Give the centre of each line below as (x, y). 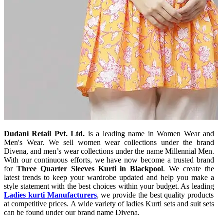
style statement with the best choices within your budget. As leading (109, 186)
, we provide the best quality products (155, 195)
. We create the (189, 168)
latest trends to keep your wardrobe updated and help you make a (109, 177)
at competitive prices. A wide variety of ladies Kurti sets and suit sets (109, 203)
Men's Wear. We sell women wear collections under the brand (109, 142)
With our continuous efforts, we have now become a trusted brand (109, 160)
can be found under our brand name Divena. (72, 212)
